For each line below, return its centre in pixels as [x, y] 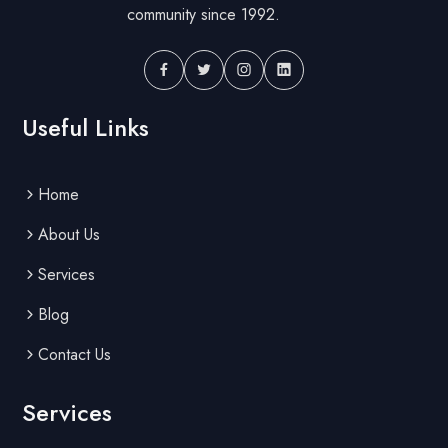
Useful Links [86, 127]
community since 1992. [204, 14]
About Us [69, 234]
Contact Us [75, 354]
